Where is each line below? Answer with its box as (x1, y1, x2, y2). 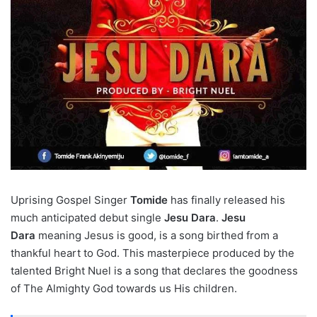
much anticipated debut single (11, 211, 164, 224)
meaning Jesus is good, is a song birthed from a (35, 229, 278, 242)
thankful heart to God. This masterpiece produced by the (11, 246, 294, 260)
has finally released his (168, 193, 285, 207)
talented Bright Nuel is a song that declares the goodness (11, 264, 298, 277)
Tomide (130, 193, 168, 207)
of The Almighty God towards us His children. (11, 282, 237, 295)
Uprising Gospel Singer (11, 193, 130, 207)
